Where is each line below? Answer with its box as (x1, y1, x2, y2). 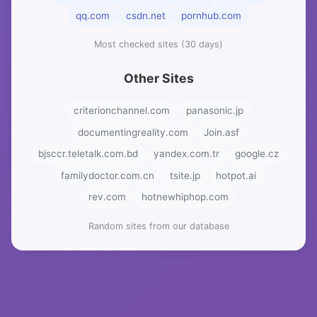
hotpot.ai (216, 169, 257, 181)
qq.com (76, 9, 110, 21)
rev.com (88, 191, 126, 203)
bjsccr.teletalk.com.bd (38, 148, 138, 160)
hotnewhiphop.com (142, 191, 229, 203)
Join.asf (204, 126, 240, 138)
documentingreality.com (77, 126, 188, 138)
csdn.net (125, 9, 166, 21)
